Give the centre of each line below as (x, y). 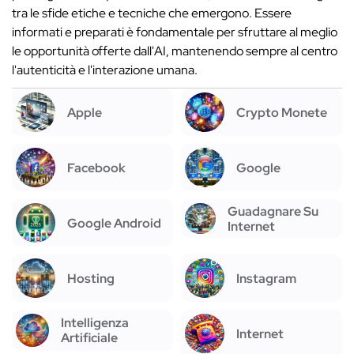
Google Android (114, 223)
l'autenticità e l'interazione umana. (105, 70)
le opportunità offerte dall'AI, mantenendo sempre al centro (175, 51)
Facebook (96, 168)
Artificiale (90, 338)
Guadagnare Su (273, 211)
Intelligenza (95, 323)
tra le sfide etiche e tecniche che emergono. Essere (152, 13)
